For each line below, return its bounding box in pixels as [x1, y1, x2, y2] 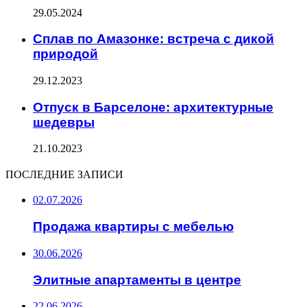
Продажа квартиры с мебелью [33, 219, 234, 234]
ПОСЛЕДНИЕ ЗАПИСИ [5, 167, 123, 183]
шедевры [33, 114, 95, 130]
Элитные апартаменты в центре [33, 272, 241, 287]
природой [33, 47, 98, 62]
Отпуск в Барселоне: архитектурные [33, 99, 273, 114]
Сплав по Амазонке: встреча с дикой [33, 32, 274, 47]
